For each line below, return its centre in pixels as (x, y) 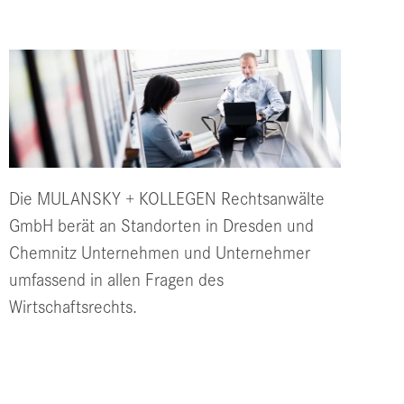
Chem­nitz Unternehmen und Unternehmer (160, 253)
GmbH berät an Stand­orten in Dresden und (161, 226)
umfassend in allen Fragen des (116, 280)
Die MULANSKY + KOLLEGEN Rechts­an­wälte (167, 199)
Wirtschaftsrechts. (73, 308)
